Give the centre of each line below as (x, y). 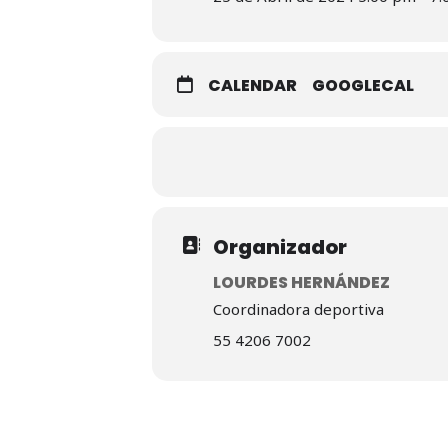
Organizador (280, 247)
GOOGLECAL (363, 85)
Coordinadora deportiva (298, 309)
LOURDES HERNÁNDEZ (301, 282)
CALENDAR (252, 85)
